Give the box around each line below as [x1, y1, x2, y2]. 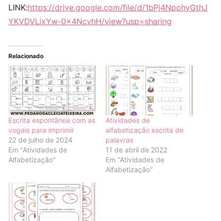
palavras [105, 136, 133, 145]
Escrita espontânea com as [8, 116, 96, 125]
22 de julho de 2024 [8, 136, 73, 145]
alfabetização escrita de [105, 126, 184, 135]
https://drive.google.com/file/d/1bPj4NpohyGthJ [28, 2, 208, 13]
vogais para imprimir [8, 126, 74, 135]
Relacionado [8, 52, 44, 60]
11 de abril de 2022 [105, 146, 167, 154]
